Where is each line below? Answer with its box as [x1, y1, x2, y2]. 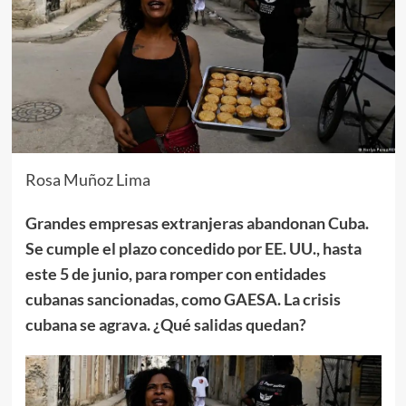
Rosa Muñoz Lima [24, 169, 150, 189]
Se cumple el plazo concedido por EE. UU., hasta [24, 237, 362, 258]
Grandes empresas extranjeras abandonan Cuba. [24, 212, 369, 233]
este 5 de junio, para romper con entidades [24, 263, 326, 284]
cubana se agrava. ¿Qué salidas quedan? [24, 314, 306, 334]
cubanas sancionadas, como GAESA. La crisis [24, 288, 341, 309]
